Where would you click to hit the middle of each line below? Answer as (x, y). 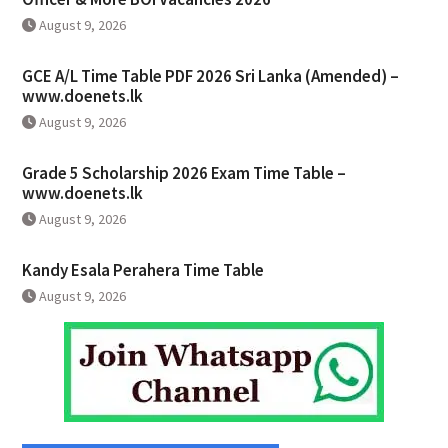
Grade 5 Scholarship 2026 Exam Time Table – (183, 173)
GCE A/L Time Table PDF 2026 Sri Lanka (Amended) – (210, 76)
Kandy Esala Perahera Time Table (142, 270)
